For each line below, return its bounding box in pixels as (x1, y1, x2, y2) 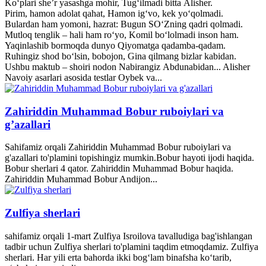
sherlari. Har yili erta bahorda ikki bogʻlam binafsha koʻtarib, (5, 252, 232, 262)
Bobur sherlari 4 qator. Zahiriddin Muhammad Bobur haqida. (5, 163, 233, 174)
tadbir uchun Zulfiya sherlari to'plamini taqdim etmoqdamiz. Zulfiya (5, 241, 258, 252)
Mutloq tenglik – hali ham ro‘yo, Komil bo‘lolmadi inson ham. (5, 29, 239, 40)
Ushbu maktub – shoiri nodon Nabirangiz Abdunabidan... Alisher (5, 61, 250, 72)
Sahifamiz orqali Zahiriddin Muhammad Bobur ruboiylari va (5, 142, 231, 153)
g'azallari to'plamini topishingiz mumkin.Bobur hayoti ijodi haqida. (5, 153, 254, 163)
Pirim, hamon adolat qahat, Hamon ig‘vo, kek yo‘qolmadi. (5, 8, 223, 18)
